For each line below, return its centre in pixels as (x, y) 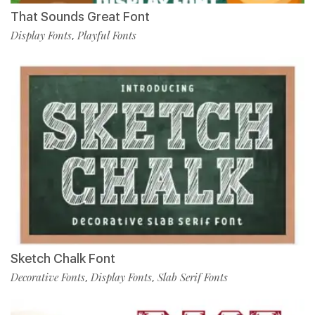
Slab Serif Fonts (193, 277)
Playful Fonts (107, 36)
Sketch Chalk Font (63, 259)
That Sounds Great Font (80, 17)
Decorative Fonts (48, 277)
